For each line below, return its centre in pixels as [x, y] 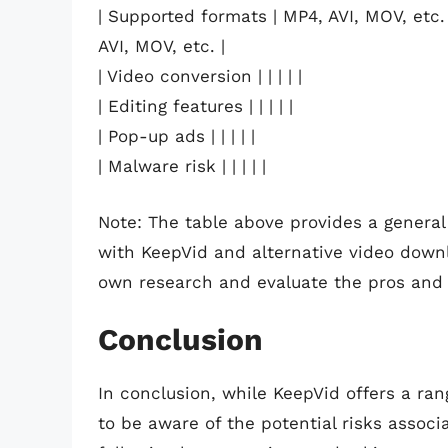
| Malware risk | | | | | [182, 166]
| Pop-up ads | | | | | [176, 136]
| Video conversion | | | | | [200, 76]
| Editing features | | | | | [195, 106]
